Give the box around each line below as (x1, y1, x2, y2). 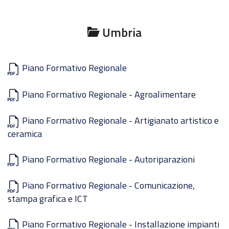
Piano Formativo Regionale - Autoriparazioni (20, 152, 195, 166)
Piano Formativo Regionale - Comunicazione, (20, 178, 195, 192)
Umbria (100, 23, 142, 41)
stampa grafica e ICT (8, 191, 88, 205)
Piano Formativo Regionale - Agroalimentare (20, 87, 196, 101)
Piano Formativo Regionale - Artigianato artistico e (20, 113, 219, 127)
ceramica (8, 126, 42, 141)
